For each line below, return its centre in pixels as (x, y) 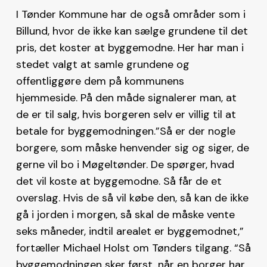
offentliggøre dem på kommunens (100, 81)
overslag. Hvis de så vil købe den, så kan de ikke (132, 198)
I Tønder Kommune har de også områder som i (131, 14)
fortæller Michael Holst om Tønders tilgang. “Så (133, 248)
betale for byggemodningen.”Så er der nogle (125, 131)
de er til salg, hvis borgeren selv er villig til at (126, 114)
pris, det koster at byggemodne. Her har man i (130, 47)
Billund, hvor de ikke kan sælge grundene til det (132, 31)
